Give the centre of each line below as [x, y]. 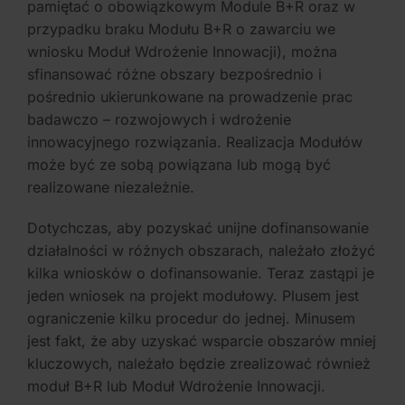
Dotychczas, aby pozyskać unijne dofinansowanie [198, 228]
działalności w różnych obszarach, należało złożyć [201, 251]
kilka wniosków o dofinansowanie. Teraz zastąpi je [201, 273]
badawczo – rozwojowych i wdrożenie [159, 120]
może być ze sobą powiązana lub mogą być [179, 165]
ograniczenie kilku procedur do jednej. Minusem [191, 319]
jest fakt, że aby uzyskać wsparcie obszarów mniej [202, 341]
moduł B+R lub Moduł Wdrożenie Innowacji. [176, 386]
